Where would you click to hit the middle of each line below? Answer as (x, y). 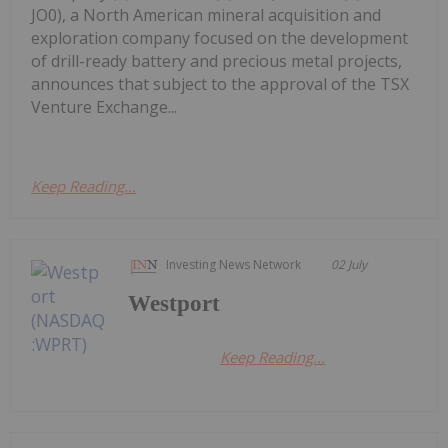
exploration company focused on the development (219, 37)
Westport (174, 303)
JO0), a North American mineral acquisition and (206, 14)
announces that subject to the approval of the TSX (220, 83)
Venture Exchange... (104, 106)
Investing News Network (234, 264)
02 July (349, 264)
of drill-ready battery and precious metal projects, (216, 60)
